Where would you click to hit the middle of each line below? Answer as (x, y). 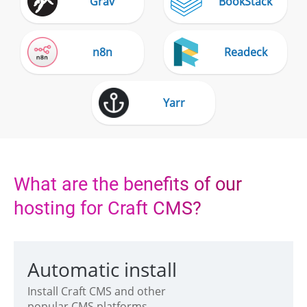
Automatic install (102, 269)
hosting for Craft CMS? (108, 208)
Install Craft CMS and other (97, 291)
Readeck (245, 52)
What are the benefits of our (128, 184)
